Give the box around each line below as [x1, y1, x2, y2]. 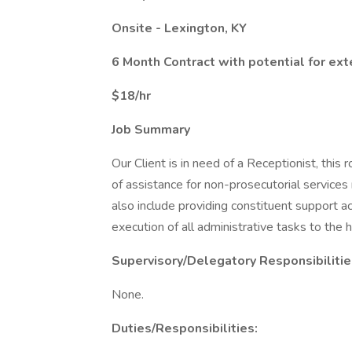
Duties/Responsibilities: [112, 320, 258, 337]
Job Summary [112, 121, 190, 138]
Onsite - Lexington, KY [112, 20, 247, 37]
